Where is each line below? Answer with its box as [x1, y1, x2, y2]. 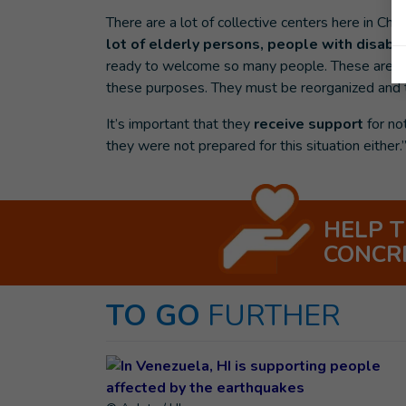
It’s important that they [106, 114, 254, 134]
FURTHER [208, 296, 341, 335]
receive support [254, 114, 367, 134]
